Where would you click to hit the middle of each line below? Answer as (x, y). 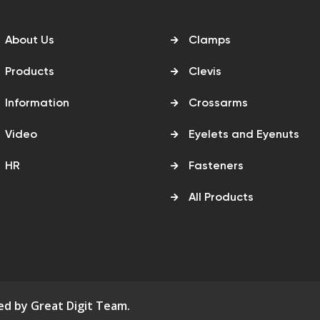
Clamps (210, 40)
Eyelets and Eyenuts (244, 135)
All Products (221, 197)
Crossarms (218, 103)
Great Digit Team (79, 305)
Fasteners (216, 166)
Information (37, 103)
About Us (29, 40)
